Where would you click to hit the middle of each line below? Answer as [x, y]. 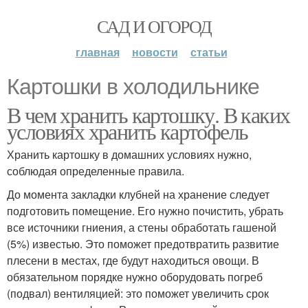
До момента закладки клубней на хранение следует [138, 194]
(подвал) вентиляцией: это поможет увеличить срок [138, 293]
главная [97, 52]
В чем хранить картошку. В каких [148, 114]
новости [155, 52]
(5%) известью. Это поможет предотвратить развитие [143, 244]
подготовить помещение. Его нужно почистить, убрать [145, 211]
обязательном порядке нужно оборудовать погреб [135, 277]
